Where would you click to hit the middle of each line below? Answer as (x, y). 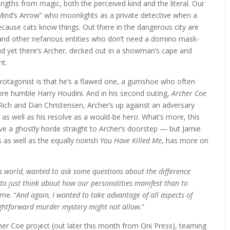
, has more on (185, 140)
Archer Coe (189, 93)
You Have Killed (125, 140)
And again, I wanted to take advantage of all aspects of (105, 195)
